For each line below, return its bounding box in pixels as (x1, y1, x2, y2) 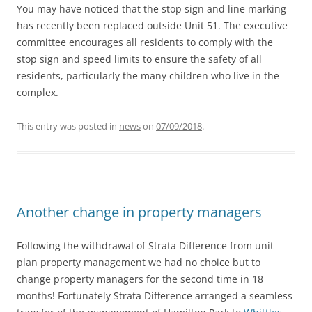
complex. (17, 86, 58, 100)
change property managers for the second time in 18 (17, 272, 263, 286)
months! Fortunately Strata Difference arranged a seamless (17, 289, 292, 303)
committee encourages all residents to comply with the (17, 36, 273, 49)
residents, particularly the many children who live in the (17, 69, 279, 83)
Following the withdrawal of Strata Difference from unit (17, 239, 274, 253)
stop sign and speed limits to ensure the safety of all (17, 52, 262, 66)
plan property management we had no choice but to (17, 256, 260, 270)
